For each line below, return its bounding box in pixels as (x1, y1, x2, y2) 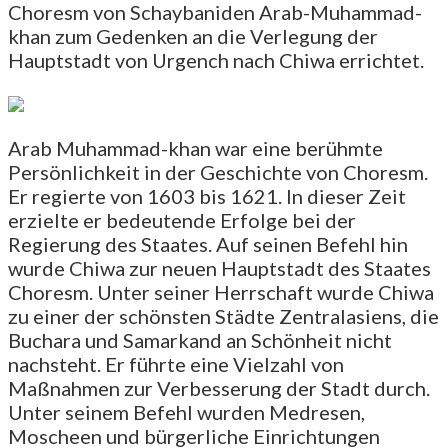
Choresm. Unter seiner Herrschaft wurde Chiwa (8, 279, 434, 304)
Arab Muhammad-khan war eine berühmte (8, 135, 383, 160)
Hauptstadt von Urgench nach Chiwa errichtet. (8, 47, 424, 72)
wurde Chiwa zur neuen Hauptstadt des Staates (8, 255, 431, 280)
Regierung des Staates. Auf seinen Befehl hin (8, 231, 408, 256)
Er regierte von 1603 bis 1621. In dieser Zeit (8, 183, 406, 208)
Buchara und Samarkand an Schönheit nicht (8, 327, 392, 352)
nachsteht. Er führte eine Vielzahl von (8, 351, 344, 376)
